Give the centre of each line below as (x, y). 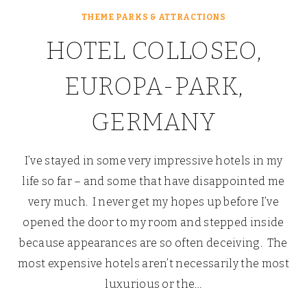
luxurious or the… (153, 284)
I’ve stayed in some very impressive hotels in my (153, 161)
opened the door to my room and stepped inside (153, 223)
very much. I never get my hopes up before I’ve (153, 202)
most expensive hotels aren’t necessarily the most (153, 264)
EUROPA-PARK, (153, 87)
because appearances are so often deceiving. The (153, 243)
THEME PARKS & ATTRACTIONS (153, 17)
